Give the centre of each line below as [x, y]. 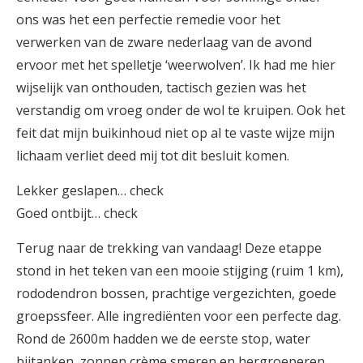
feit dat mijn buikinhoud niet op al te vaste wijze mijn [175, 132]
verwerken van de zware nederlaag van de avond [164, 42]
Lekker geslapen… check [90, 190]
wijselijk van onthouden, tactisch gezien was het [161, 87]
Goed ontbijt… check [77, 213]
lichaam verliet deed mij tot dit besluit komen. [153, 155]
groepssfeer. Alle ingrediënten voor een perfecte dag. [179, 316]
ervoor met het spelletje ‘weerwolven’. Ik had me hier [176, 64]
